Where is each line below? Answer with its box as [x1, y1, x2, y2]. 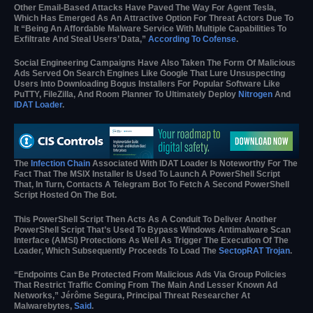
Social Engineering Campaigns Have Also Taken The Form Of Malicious [14, 57, 296, 68]
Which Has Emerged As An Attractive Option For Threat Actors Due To [14, 13, 293, 23]
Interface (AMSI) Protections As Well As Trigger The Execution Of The [14, 235, 289, 245]
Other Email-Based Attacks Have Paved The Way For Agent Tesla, [14, 2, 276, 13]
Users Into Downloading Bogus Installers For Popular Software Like [14, 78, 280, 89]
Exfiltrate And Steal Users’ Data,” [14, 34, 148, 44]
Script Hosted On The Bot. [14, 190, 117, 201]
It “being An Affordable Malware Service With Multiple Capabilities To [14, 23, 286, 34]
